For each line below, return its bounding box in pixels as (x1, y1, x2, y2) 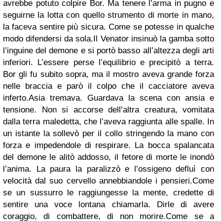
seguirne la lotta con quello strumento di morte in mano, (3, 10, 214, 20)
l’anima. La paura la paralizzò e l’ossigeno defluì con (3, 164, 214, 174)
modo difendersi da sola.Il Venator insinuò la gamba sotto (3, 34, 214, 44)
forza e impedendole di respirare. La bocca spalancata (3, 141, 214, 150)
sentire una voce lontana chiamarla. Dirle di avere (3, 200, 214, 210)
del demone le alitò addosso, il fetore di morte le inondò (3, 152, 214, 162)
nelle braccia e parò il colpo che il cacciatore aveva (3, 81, 214, 91)
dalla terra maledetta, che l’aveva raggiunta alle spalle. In (3, 117, 214, 127)
